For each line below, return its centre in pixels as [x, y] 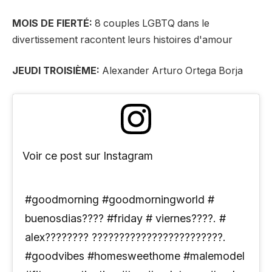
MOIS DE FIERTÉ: [52, 23]
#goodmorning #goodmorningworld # [120, 200]
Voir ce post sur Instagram [88, 155]
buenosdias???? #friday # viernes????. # [125, 219]
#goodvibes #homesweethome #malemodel [135, 256]
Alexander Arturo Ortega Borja [171, 71]
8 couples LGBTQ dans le [151, 23]
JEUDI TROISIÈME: [56, 71]
